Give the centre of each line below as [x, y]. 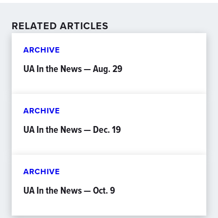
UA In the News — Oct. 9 [69, 190]
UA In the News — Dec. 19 [72, 129]
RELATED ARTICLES [60, 26]
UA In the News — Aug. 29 [73, 69]
